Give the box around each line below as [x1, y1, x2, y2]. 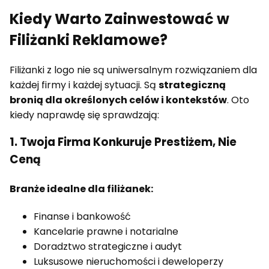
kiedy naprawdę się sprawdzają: [10, 107, 159, 122]
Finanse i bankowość [34, 209, 131, 223]
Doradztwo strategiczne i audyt [34, 239, 182, 253]
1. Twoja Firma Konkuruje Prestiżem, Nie [10, 134, 237, 151]
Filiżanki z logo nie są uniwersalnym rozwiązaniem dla [10, 62, 257, 77]
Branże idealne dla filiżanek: [10, 181, 153, 196]
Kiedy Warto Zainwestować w [10, 8, 229, 29]
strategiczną [159, 77, 226, 92]
